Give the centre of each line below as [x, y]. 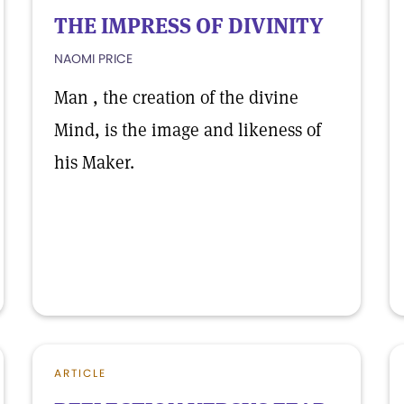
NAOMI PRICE [93, 59]
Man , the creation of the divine [176, 97]
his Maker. [94, 162]
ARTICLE [80, 373]
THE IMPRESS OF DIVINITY [189, 26]
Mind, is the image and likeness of [188, 130]
